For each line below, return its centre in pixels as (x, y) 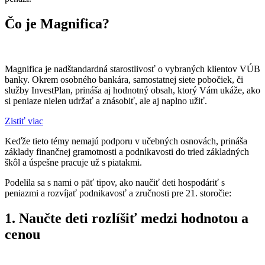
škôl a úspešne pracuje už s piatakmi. (73, 162)
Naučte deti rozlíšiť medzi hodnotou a (134, 218)
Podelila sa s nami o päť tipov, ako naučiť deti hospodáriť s (115, 182)
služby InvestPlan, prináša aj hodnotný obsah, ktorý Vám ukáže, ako (132, 90)
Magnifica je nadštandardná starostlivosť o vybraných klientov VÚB (132, 69)
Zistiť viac (24, 121)
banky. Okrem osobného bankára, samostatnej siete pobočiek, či (124, 79)
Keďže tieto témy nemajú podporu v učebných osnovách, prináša (126, 141)
